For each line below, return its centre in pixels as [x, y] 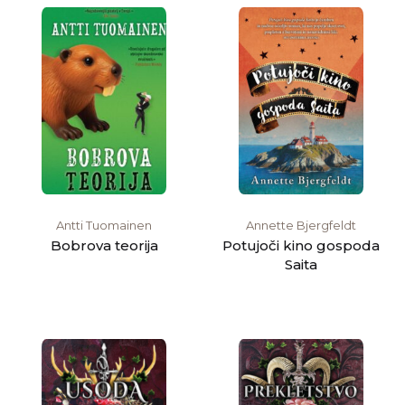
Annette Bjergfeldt [301, 226]
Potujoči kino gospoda [301, 246]
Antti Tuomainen [104, 226]
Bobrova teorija [104, 246]
